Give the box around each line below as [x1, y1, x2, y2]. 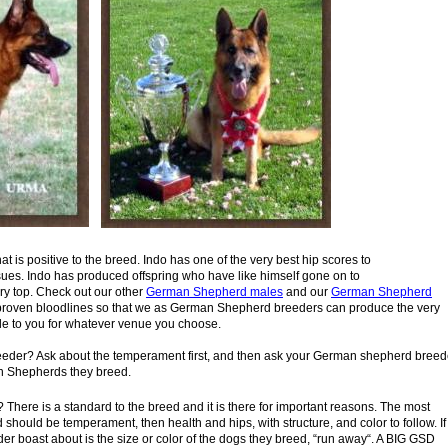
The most [380, 400, 430, 414]
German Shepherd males [146, 285, 283, 299]
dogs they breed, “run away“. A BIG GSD [219, 432, 435, 446]
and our [283, 285, 331, 299]
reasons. [330, 400, 380, 414]
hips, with [229, 416, 283, 430]
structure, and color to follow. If [283, 416, 446, 430]
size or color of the [117, 432, 219, 446]
